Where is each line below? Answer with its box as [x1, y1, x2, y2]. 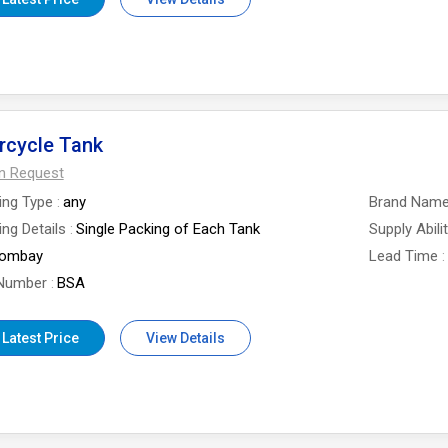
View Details [145, 330, 225, 346]
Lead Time [369, 247, 439, 265]
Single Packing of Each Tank [75, 220, 260, 238]
